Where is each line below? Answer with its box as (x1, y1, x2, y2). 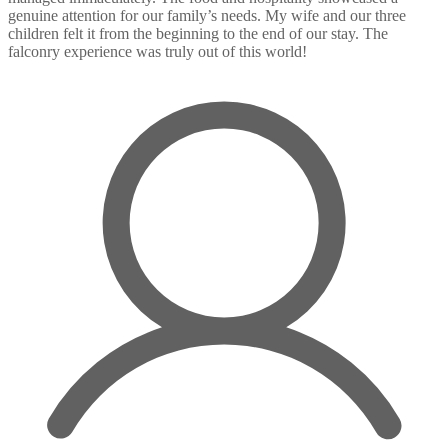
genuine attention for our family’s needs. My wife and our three (8, 6, 406, 24)
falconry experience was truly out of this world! (8, 42, 307, 60)
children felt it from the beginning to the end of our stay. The (8, 24, 388, 42)
